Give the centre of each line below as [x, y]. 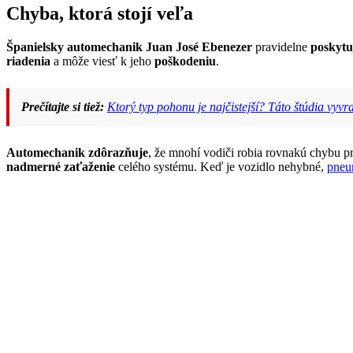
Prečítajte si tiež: [63, 107]
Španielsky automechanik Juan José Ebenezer [129, 47]
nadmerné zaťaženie [61, 167]
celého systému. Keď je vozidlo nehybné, [221, 167]
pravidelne [281, 47]
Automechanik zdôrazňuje [77, 153]
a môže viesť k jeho [102, 61]
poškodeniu [185, 61]
